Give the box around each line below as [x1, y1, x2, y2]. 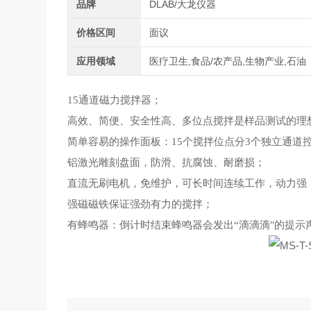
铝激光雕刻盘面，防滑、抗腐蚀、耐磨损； [67, 157, 266, 168]
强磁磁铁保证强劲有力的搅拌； [67, 199, 214, 210]
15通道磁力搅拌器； [67, 94, 162, 106]
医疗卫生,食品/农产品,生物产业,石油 [149, 56, 306, 67]
